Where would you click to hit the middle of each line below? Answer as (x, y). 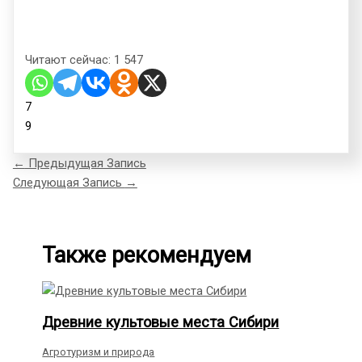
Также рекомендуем (147, 256)
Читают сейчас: (68, 59)
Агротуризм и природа (99, 351)
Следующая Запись (69, 183)
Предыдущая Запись (85, 164)
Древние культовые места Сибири (161, 322)
